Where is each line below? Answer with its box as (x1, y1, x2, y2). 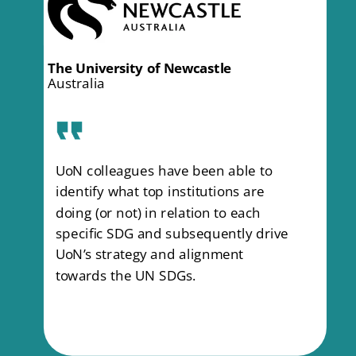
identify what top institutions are (55, 182, 265, 201)
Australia (48, 74, 106, 92)
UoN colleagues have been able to (55, 161, 273, 180)
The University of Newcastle (48, 59, 231, 77)
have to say (118, 21, 238, 50)
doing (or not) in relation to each (55, 203, 261, 222)
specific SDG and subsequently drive (55, 224, 288, 242)
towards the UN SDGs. (55, 265, 196, 284)
